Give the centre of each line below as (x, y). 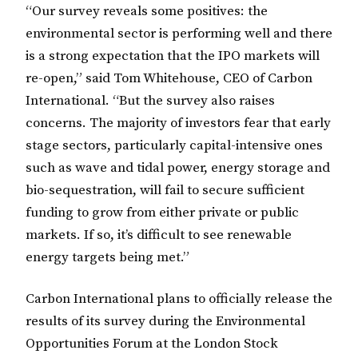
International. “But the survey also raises (150, 101)
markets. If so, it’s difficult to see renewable (159, 235)
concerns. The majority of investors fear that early (178, 123)
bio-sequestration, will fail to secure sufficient (165, 191)
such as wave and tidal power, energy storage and (178, 168)
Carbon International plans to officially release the (179, 298)
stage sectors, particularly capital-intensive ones (174, 146)
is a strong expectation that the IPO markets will (173, 56)
